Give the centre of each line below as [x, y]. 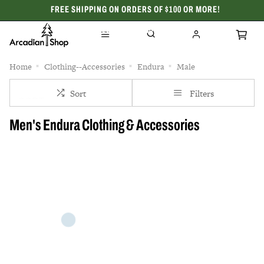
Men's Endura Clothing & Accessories [105, 126]
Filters [202, 93]
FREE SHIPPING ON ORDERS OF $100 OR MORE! [135, 10]
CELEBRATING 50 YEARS [135, 31]
